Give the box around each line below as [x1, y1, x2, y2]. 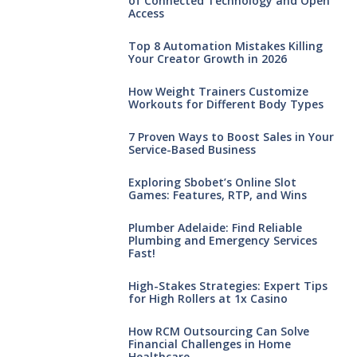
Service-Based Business [127, 141, 256, 157]
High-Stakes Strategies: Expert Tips [127, 277, 328, 293]
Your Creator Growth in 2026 [127, 50, 287, 66]
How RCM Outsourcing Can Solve [127, 323, 309, 339]
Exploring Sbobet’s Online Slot [127, 174, 296, 190]
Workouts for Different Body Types [127, 96, 324, 112]
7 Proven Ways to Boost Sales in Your [127, 128, 334, 144]
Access [127, 5, 164, 21]
